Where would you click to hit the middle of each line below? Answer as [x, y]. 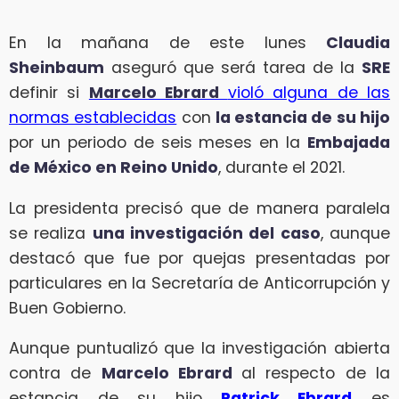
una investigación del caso [206, 233]
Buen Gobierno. [67, 308]
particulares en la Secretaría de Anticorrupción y [199, 283]
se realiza [51, 233]
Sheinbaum [57, 68]
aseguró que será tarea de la [233, 68]
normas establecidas [93, 118]
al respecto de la [316, 374]
